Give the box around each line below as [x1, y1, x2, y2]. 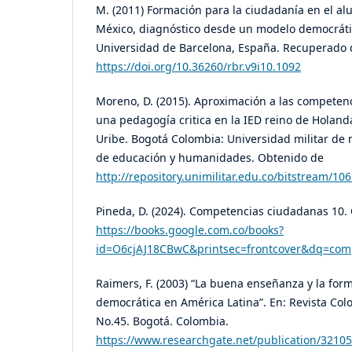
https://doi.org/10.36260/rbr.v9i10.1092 [96, 58, 301, 74]
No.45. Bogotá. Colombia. [96, 313, 229, 329]
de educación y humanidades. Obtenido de [96, 150, 324, 165]
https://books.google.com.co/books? [96, 222, 284, 238]
